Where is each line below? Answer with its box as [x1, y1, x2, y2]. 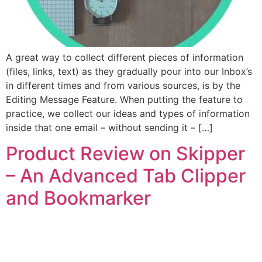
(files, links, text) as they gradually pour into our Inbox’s [6, 65, 252, 77]
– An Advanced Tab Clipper [6, 164, 246, 187]
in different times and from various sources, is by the [6, 79, 240, 91]
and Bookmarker [6, 186, 151, 209]
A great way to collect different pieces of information [6, 51, 243, 63]
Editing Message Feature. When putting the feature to [6, 93, 243, 105]
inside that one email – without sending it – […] [6, 121, 213, 133]
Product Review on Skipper [6, 142, 245, 165]
